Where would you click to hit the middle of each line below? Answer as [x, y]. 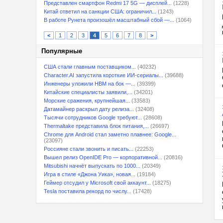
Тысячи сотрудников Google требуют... [93, 117]
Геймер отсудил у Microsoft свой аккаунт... [97, 183]
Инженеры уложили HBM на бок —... [90, 84]
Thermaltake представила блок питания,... [96, 126]
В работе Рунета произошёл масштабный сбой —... [109, 20]
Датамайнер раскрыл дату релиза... [89, 109]
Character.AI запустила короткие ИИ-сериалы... [104, 75]
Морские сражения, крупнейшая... [87, 101]
